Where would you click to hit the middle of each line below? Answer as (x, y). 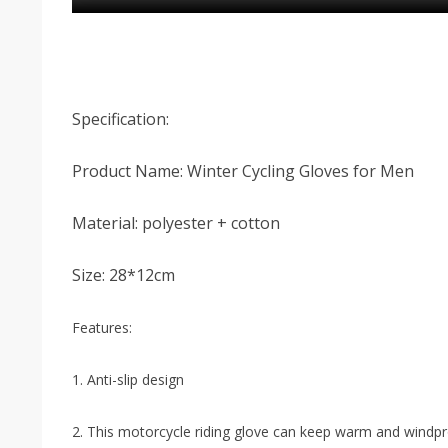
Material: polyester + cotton (176, 222)
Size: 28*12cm (123, 274)
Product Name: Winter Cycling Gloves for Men (243, 170)
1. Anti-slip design (128, 379)
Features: (102, 327)
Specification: (120, 118)
